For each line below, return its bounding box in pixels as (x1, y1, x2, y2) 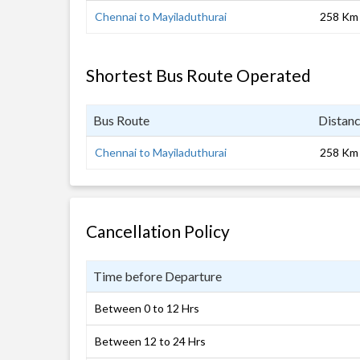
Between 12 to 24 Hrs (95, 334, 206, 348)
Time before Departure (93, 268, 222, 284)
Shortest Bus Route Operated (86, 65, 311, 85)
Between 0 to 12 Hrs (95, 301, 199, 315)
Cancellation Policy (86, 221, 230, 241)
